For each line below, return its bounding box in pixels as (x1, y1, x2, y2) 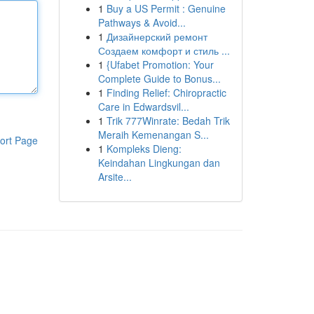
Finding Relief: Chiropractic (106, 86, 226, 100)
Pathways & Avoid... (97, 15, 186, 29)
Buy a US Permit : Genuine (106, 1, 226, 15)
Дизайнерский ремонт (106, 29, 207, 43)
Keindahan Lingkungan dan (97, 156, 220, 170)
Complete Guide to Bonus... (97, 71, 221, 86)
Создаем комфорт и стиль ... (97, 43, 230, 57)
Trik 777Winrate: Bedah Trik (106, 114, 230, 128)
